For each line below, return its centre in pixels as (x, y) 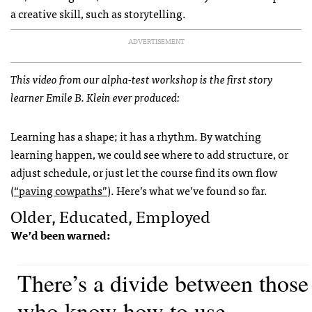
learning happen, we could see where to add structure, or (149, 154)
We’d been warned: (60, 235)
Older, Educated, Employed (110, 216)
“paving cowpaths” (61, 190)
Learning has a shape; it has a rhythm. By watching (136, 136)
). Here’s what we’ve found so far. (187, 190)
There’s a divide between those (163, 283)
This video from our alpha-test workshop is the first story (142, 79)
